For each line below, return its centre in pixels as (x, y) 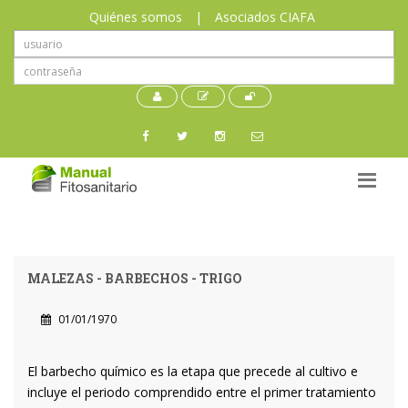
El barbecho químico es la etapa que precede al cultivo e (193, 372)
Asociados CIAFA (265, 17)
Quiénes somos (135, 17)
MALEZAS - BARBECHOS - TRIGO (135, 279)
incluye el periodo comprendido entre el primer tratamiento (202, 393)
